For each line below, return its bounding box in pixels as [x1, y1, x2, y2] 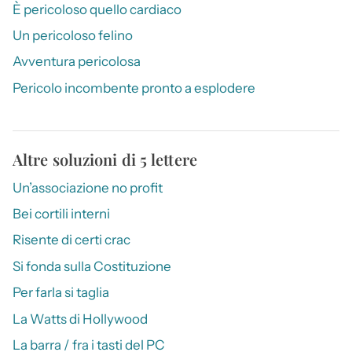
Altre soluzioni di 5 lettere [13, 148, 197, 170]
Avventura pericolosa [13, 53, 141, 70]
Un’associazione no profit [13, 179, 163, 196]
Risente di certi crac [13, 232, 130, 248]
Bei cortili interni [13, 206, 110, 222]
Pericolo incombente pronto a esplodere [13, 79, 255, 96]
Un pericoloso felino [13, 27, 133, 43]
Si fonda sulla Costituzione [13, 258, 171, 274]
